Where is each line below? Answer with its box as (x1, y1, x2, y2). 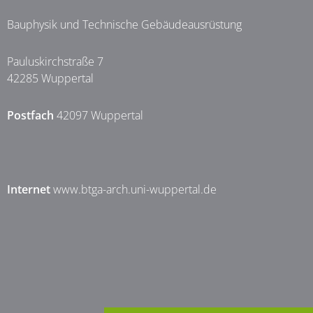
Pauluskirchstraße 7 (7, 54, 103, 70)
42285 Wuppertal (7, 71, 94, 87)
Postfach (7, 108, 54, 124)
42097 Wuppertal (54, 108, 143, 124)
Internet (7, 182, 50, 198)
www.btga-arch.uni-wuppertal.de (53, 182, 217, 198)
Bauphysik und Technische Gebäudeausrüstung (7, 17, 242, 33)
